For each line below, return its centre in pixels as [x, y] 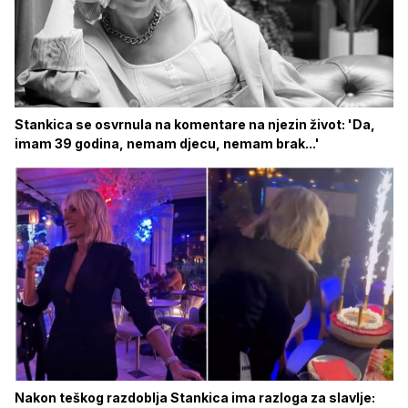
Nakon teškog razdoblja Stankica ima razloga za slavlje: [195, 398]
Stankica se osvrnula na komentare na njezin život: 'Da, [195, 125]
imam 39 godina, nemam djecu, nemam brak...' [167, 144]
